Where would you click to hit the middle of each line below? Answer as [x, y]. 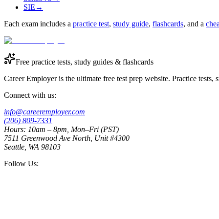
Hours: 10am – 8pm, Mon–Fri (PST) [61, 129]
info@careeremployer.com [44, 111]
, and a [194, 23]
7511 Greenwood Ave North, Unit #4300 [67, 138]
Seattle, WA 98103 [32, 147]
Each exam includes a [37, 23]
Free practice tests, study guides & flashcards [85, 62]
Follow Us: [21, 163]
